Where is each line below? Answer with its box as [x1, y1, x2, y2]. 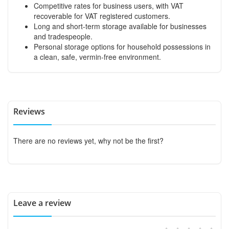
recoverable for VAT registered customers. [34, 10, 170, 21]
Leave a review [13, 197, 71, 209]
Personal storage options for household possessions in [34, 41, 211, 52]
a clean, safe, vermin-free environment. [34, 51, 161, 62]
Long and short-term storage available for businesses [34, 20, 207, 31]
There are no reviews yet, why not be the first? [13, 135, 164, 146]
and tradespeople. [34, 31, 93, 41]
